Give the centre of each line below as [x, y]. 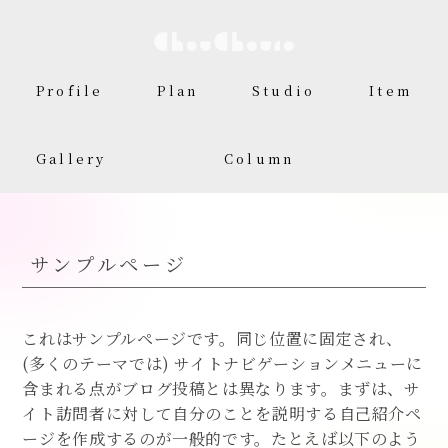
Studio [284, 90]
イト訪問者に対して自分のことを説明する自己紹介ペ [222, 414]
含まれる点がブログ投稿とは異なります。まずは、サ [221, 389]
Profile [70, 90]
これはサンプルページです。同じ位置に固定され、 [213, 339]
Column [259, 158]
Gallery [71, 158]
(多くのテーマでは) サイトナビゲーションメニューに [223, 364]
